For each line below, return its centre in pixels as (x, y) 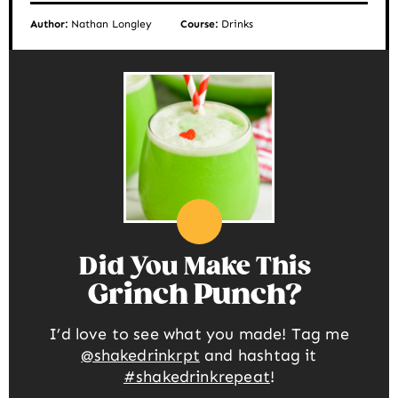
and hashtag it (258, 355)
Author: (51, 24)
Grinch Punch (186, 295)
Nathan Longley (111, 24)
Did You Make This (195, 267)
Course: (201, 24)
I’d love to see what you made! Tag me (199, 334)
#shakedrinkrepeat (196, 376)
